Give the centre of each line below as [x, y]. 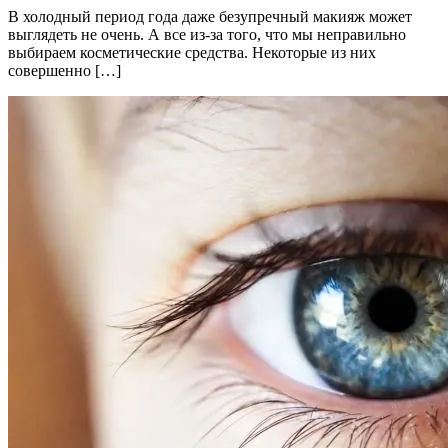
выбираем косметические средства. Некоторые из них [192, 52]
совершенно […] [64, 70]
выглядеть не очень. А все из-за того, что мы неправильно [207, 34]
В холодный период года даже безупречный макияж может [210, 16]
